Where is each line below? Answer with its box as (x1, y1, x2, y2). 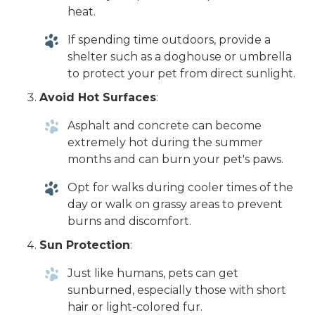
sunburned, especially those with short (67, 283, 286, 297)
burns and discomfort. (67, 214, 191, 229)
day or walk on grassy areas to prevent (67, 198, 283, 212)
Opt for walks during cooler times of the (67, 181, 293, 195)
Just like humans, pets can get (67, 266, 238, 281)
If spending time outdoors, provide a (67, 33, 271, 47)
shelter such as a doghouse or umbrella (67, 50, 292, 64)
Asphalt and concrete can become (67, 119, 262, 133)
